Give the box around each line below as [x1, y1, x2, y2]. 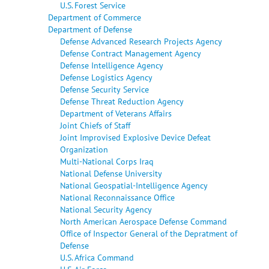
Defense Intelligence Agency [60, 59, 163, 71]
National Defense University [60, 167, 162, 179]
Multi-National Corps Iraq [60, 155, 154, 167]
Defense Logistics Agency [60, 71, 153, 83]
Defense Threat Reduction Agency [60, 95, 184, 107]
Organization [60, 143, 108, 155]
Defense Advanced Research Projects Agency [60, 35, 222, 47]
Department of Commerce [48, 11, 141, 23]
